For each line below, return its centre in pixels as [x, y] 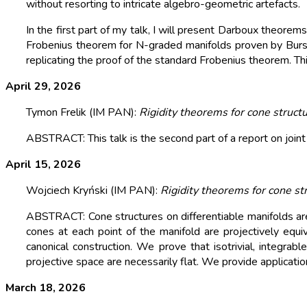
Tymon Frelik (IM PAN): [83, 113]
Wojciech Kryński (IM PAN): [93, 191]
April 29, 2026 [43, 87]
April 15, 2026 [43, 165]
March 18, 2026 [46, 288]
